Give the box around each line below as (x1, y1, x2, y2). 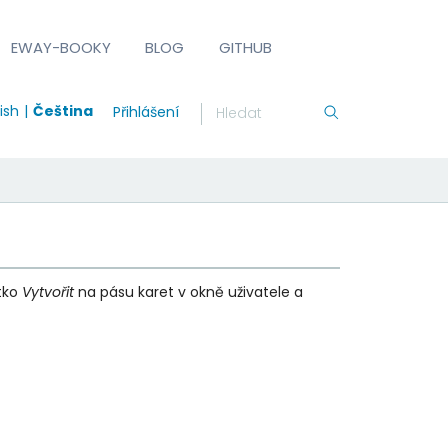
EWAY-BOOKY (11, 36, 112, 58)
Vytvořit (17, 281, 74, 302)
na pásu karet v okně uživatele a (73, 281, 303, 302)
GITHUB (218, 36, 272, 58)
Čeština (32, 100, 93, 121)
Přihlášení (112, 101, 179, 122)
